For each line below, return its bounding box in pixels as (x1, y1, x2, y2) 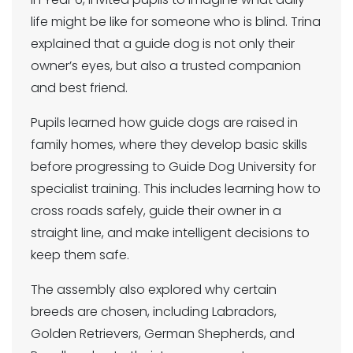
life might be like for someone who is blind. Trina (31, 12, 321, 31)
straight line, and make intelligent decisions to (31, 223, 310, 242)
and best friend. (31, 78, 128, 97)
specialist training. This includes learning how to (31, 179, 321, 198)
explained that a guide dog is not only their (31, 34, 295, 53)
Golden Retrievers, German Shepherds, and (31, 324, 295, 343)
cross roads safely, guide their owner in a (31, 201, 281, 220)
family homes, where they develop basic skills (31, 135, 307, 154)
